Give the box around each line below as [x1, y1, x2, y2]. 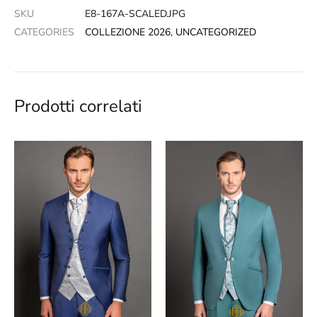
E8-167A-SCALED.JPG [85, 7, 185, 21]
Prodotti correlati [14, 95, 142, 118]
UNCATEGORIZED [175, 25, 256, 40]
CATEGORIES [14, 25, 74, 40]
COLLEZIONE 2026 [85, 25, 171, 40]
